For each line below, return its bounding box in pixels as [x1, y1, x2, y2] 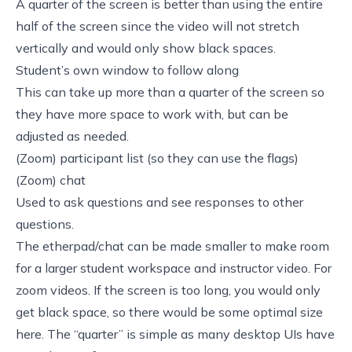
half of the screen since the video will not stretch [16, 17, 299, 34]
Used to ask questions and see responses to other [16, 193, 303, 210]
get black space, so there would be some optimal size [16, 303, 323, 320]
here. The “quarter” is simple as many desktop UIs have [16, 325, 335, 342]
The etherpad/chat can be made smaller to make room [16, 237, 329, 254]
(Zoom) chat [16, 171, 86, 188]
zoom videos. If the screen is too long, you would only [16, 281, 321, 298]
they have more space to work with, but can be [16, 105, 288, 122]
